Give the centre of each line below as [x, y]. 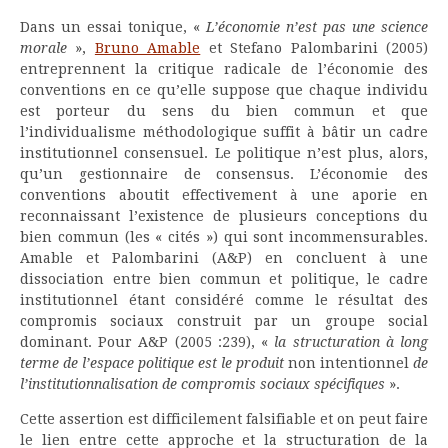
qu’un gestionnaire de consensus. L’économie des [224, 173]
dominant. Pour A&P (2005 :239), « [147, 341]
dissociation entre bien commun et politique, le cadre [224, 278]
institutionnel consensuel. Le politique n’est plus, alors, [224, 152]
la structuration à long [351, 341]
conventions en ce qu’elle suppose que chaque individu [224, 89]
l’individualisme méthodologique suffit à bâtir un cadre [224, 131]
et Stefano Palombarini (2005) [314, 47]
